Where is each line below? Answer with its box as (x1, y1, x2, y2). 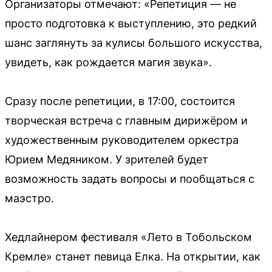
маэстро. (5, 191, 54, 205)
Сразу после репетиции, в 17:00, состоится (5, 94, 235, 107)
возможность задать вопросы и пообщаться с (5, 172, 254, 185)
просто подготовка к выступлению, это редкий (5, 16, 257, 30)
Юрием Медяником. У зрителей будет (5, 152, 208, 166)
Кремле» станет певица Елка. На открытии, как (5, 250, 260, 263)
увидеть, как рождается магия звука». (5, 55, 212, 69)
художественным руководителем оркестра (5, 133, 239, 146)
